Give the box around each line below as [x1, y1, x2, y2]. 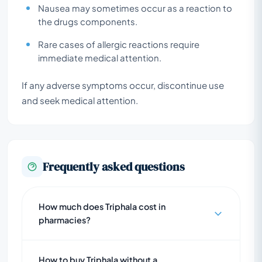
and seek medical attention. [22, 94, 138, 106]
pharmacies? [39, 214, 91, 225]
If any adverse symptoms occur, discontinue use [22, 79, 224, 91]
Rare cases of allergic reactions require [38, 39, 199, 50]
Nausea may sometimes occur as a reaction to [38, 2, 232, 13]
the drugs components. [38, 16, 137, 27]
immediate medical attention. [38, 52, 161, 63]
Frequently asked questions [43, 158, 185, 175]
